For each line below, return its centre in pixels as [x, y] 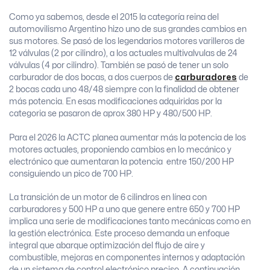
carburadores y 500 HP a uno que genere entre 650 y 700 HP [124, 210]
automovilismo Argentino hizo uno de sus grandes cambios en [128, 30]
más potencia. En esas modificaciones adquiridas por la [115, 102]
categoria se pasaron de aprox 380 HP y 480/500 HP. [111, 114]
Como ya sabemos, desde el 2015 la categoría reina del [114, 17]
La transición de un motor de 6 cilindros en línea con [108, 198]
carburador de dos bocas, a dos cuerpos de [92, 78]
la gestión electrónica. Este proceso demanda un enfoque [119, 234]
